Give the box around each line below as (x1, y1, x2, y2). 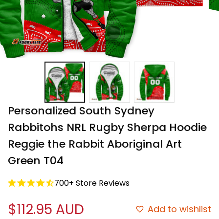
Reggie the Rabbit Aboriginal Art (8, 136, 182, 152)
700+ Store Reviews (54, 177, 130, 189)
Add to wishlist (148, 203, 211, 216)
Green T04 (8, 153, 64, 168)
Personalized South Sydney (8, 103, 154, 118)
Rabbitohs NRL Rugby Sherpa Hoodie (8, 119, 207, 135)
